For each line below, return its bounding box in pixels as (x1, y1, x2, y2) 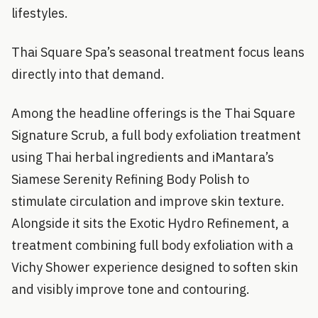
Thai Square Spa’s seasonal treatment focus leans (11, 44, 305, 60)
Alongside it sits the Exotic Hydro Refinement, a (11, 215, 289, 231)
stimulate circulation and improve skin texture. (11, 193, 285, 209)
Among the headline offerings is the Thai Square (11, 105, 295, 121)
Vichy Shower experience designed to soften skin (11, 259, 298, 275)
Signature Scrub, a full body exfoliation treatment (11, 127, 301, 143)
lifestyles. (11, 5, 68, 21)
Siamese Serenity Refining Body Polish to (11, 171, 249, 187)
